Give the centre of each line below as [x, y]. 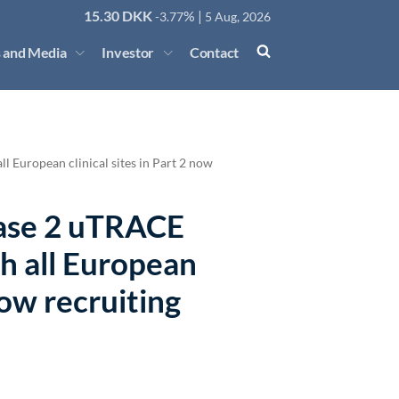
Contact [214, 52]
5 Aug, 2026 [238, 16]
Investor [128, 52]
